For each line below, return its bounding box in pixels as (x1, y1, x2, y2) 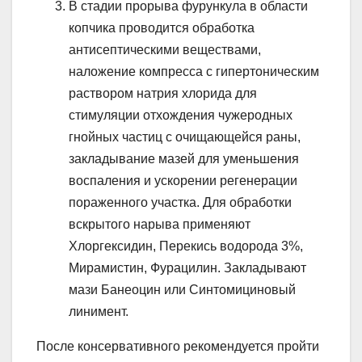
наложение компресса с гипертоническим (69, 65, 319, 79)
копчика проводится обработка (69, 21, 255, 36)
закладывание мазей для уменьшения (69, 152, 299, 166)
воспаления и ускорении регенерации (69, 174, 297, 188)
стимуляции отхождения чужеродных (69, 108, 293, 123)
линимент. (69, 305, 128, 319)
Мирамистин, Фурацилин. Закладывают (69, 261, 306, 276)
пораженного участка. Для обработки (69, 196, 292, 210)
